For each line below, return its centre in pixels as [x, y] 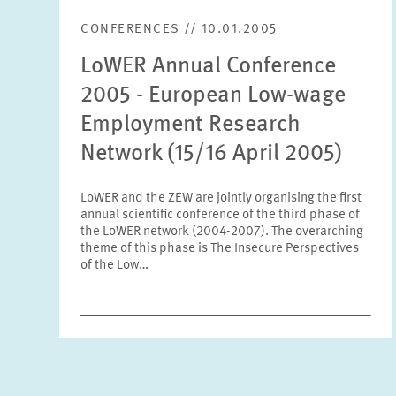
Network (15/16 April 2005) [212, 154]
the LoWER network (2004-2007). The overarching [222, 232]
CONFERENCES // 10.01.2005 [179, 30]
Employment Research [191, 125]
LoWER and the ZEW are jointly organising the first [221, 198]
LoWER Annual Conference [209, 66]
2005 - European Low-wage [213, 95]
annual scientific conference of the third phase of [221, 215]
